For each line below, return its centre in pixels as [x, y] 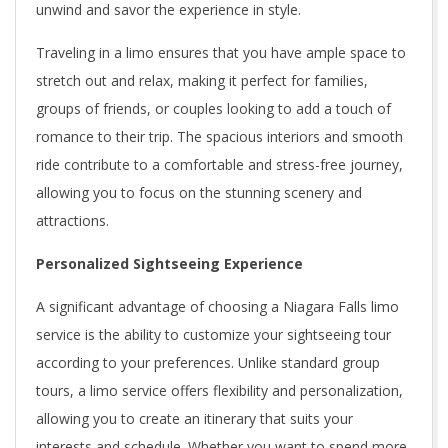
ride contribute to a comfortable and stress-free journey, [219, 164]
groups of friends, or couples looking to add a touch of [213, 108]
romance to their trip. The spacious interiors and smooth [219, 136]
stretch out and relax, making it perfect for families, [202, 80]
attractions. [72, 220]
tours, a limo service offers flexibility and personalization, [219, 390]
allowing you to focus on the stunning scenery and [199, 192]
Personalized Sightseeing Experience [169, 263]
